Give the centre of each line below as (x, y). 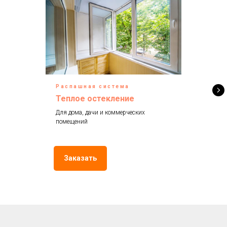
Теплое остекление (95, 99)
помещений (72, 122)
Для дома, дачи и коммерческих (100, 113)
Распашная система (93, 87)
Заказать (80, 158)
